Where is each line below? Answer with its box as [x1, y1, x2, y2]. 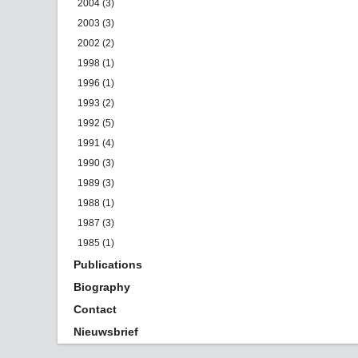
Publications [74, 258, 142, 271]
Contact [74, 303, 117, 316]
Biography [74, 280, 130, 293]
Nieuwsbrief [74, 325, 138, 338]
